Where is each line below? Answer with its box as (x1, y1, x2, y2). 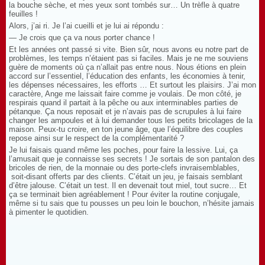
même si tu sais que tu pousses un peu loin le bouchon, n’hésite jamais (9, 199, 254, 208)
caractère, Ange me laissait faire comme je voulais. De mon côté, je (9, 89, 241, 99)
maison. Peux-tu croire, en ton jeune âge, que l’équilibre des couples (9, 125, 243, 134)
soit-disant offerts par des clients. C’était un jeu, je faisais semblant (9, 172, 243, 182)
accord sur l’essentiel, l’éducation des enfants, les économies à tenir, (9, 72, 245, 81)
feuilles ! (9, 9, 38, 19)
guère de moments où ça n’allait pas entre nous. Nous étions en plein (9, 63, 246, 72)
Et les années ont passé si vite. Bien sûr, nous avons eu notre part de (9, 45, 248, 54)
